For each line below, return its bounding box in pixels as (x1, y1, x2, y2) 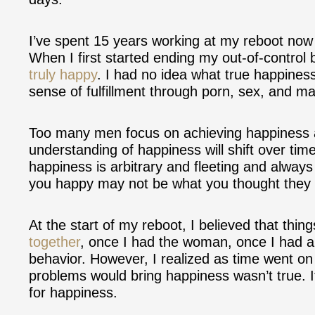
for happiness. (29, 284, 117, 300)
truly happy (29, 66, 97, 82)
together (29, 233, 80, 250)
